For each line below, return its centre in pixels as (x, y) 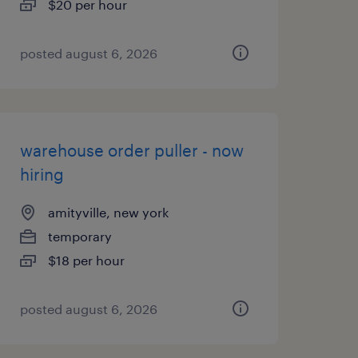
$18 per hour (86, 260)
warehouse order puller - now (131, 150)
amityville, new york (108, 212)
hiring (42, 174)
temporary (80, 236)
